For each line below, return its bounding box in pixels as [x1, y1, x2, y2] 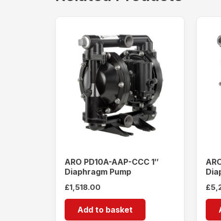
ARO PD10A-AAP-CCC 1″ [65, 157, 159, 167]
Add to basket [77, 204, 133, 215]
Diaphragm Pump [65, 167, 131, 177]
